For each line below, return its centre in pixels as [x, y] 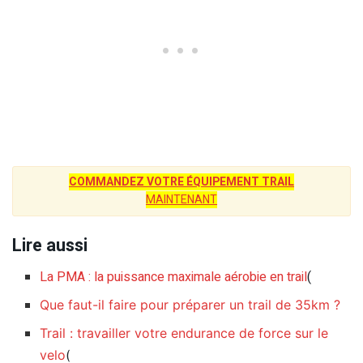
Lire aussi [50, 246]
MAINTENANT [181, 199]
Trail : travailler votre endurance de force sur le [184, 333]
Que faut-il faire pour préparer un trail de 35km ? [190, 305]
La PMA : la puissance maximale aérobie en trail [174, 278]
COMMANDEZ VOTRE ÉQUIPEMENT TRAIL [181, 181]
